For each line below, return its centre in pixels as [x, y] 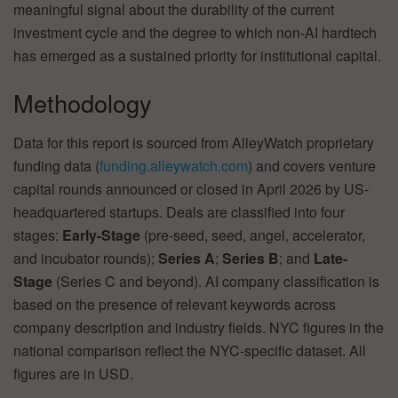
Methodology [83, 103]
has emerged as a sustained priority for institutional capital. [197, 55]
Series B [251, 258]
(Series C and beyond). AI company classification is [216, 281]
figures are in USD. [73, 373]
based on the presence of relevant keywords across [175, 304]
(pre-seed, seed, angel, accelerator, [253, 235]
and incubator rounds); [86, 258]
